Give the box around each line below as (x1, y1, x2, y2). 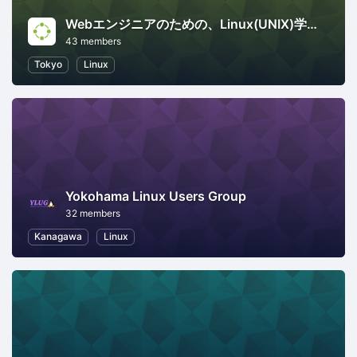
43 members (65, 35, 121, 48)
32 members (65, 207, 120, 220)
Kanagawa (34, 230, 83, 243)
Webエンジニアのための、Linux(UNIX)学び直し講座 (307, 16, 317, 33)
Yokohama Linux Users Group (65, 188, 246, 205)
